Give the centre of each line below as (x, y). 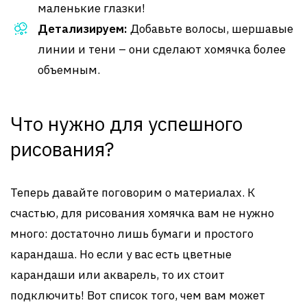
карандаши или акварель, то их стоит (118, 275)
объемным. (69, 70)
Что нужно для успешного (126, 124)
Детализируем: (83, 29)
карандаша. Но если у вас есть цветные (121, 254)
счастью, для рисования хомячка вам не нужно (142, 213)
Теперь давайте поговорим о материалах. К (133, 193)
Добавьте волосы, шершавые (210, 29)
